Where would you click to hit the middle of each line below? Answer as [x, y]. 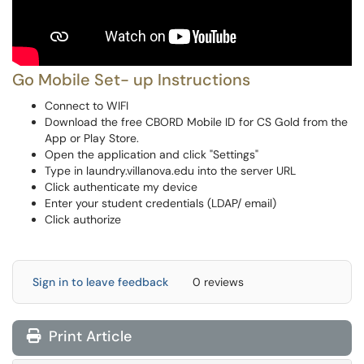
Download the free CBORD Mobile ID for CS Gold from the [196, 122]
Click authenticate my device [121, 187]
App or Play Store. [92, 139]
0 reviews [218, 282]
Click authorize [83, 220]
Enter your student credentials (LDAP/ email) [160, 204]
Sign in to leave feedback [100, 282]
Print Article [88, 337]
